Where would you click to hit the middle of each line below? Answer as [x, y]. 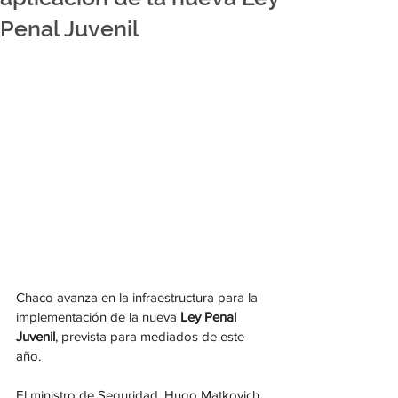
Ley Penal [210, 317]
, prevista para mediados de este [151, 337]
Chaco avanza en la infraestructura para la [139, 298]
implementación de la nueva [98, 317]
